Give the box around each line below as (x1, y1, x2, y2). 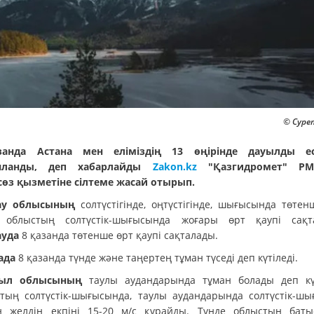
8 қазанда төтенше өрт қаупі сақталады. (19, 228, 218, 242)
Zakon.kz (152, 159, 197, 173)
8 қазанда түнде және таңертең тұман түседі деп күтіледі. (18, 250, 298, 264)
